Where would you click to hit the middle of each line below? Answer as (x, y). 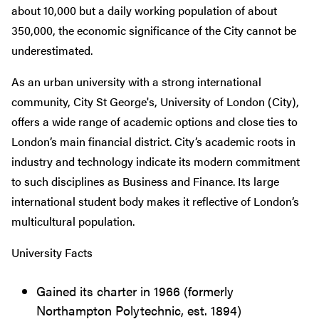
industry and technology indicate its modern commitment (156, 161)
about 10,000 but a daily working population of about (144, 10)
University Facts (52, 252)
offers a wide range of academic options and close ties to (155, 121)
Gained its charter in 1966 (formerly (135, 291)
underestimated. (52, 50)
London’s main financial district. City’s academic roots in (153, 141)
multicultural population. (73, 221)
